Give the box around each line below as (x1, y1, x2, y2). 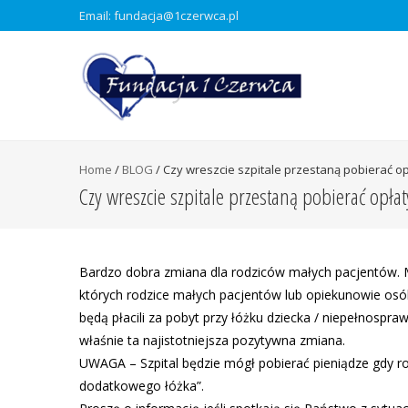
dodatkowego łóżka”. (79, 377, 204, 394)
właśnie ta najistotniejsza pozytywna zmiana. (79, 331, 345, 349)
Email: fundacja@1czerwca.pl (79, 7, 239, 24)
